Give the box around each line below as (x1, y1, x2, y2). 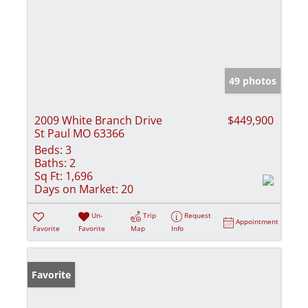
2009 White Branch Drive (34, 113, 162, 129)
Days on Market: (34, 181, 118, 197)
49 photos (229, 74, 276, 88)
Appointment (236, 217, 279, 227)
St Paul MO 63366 (34, 126, 124, 142)
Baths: (34, 155, 67, 171)
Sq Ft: (34, 168, 63, 184)
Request (184, 210, 212, 221)
